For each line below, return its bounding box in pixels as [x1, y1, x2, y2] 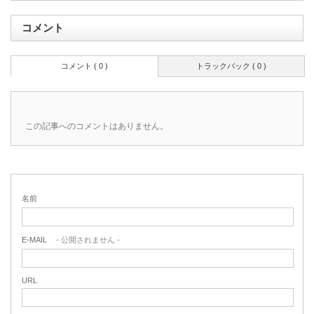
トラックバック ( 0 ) [196, 61, 266, 70]
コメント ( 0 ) [61, 61, 108, 70]
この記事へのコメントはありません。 [25, 121, 168, 131]
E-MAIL [22, 235, 47, 244]
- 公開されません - [54, 235, 120, 244]
